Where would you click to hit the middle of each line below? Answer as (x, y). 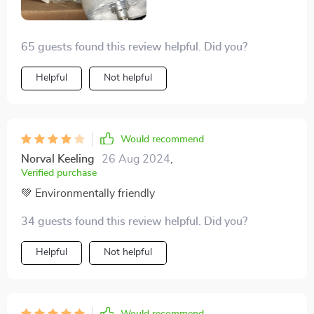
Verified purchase (59, 173)
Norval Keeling (58, 159)
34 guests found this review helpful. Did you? (134, 222)
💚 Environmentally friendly (88, 194)
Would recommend (162, 140)
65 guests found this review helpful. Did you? (134, 47)
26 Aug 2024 (136, 159)
